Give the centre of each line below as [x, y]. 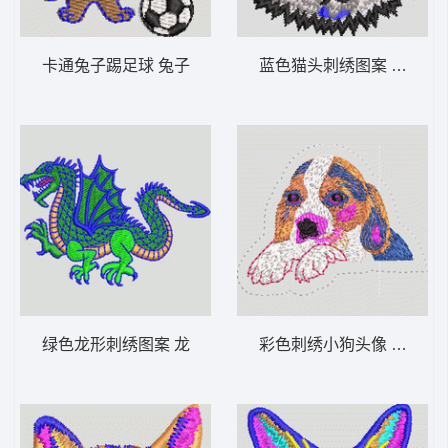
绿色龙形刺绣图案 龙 [115, 344]
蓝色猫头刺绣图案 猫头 [340, 65]
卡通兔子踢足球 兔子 [115, 65]
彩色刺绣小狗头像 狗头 [340, 344]
